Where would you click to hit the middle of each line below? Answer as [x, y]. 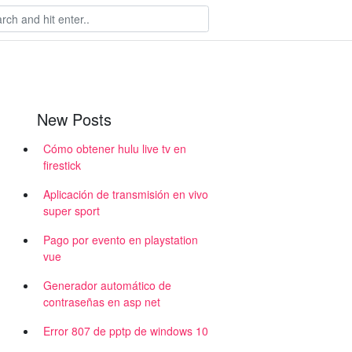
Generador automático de [107, 285]
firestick [62, 165]
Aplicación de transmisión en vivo [126, 194]
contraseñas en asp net [102, 302]
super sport [71, 211]
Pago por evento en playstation [121, 240]
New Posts [74, 119]
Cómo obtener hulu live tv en [115, 148]
